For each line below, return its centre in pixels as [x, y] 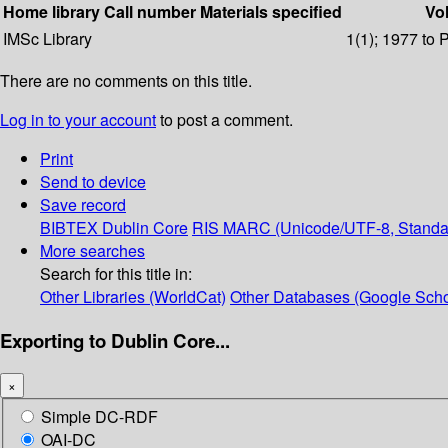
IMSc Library [47, 39]
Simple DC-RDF [99, 417]
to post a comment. [224, 120]
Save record [83, 205]
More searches [92, 251]
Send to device [93, 182]
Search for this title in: [116, 274]
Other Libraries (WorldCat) [133, 297]
